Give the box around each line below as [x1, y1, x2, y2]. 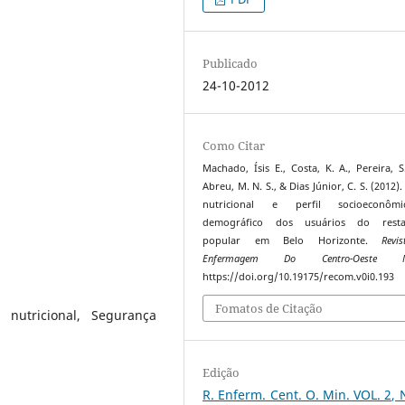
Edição [202, 364, 240, 381]
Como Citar [202, 137, 266, 154]
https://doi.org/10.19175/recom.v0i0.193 [202, 269, 395, 283]
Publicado [202, 54, 259, 71]
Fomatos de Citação [215, 300, 324, 317]
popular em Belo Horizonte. [202, 233, 382, 247]
